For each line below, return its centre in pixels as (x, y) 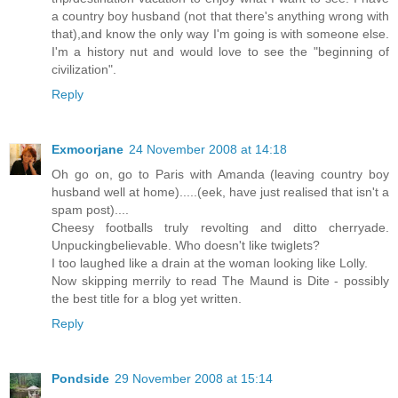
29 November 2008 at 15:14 (194, 378)
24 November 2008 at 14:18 (208, 149)
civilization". (84, 69)
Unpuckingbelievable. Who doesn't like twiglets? (186, 245)
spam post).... (90, 209)
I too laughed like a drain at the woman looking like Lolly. (210, 263)
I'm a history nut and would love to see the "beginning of (220, 51)
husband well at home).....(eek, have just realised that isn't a (220, 191)
